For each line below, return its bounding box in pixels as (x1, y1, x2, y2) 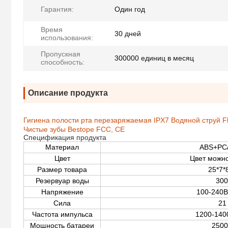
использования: (41, 34, 93, 42)
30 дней (115, 30, 141, 38)
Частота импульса (32, 210, 93, 218)
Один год (115, 5, 145, 14)
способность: (41, 58, 84, 67)
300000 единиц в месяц (115, 54, 194, 63)
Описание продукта (28, 89, 108, 98)
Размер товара (37, 165, 87, 174)
